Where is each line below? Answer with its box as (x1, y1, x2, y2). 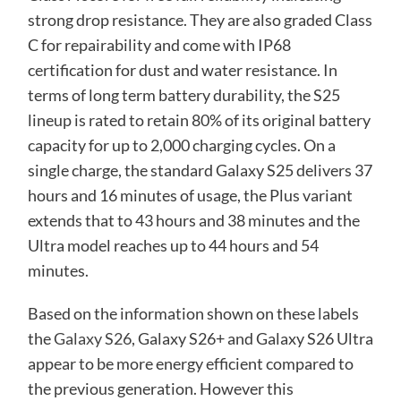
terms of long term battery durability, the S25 (27, 84, 340, 105)
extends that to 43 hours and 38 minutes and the (27, 209, 360, 230)
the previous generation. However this (27, 378, 294, 398)
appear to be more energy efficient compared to (27, 353, 354, 373)
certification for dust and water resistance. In (27, 59, 337, 80)
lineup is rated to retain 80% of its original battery (27, 109, 371, 130)
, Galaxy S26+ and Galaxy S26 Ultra (131, 328, 373, 348)
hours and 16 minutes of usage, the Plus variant (27, 184, 353, 205)
